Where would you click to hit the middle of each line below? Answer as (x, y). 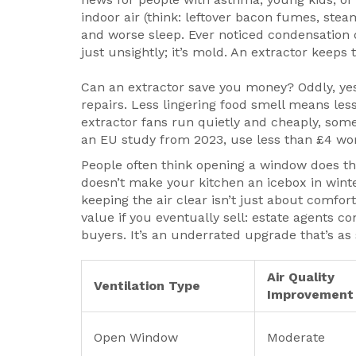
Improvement (310, 295)
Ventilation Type (147, 286)
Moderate (296, 338)
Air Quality (301, 277)
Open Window (136, 338)
